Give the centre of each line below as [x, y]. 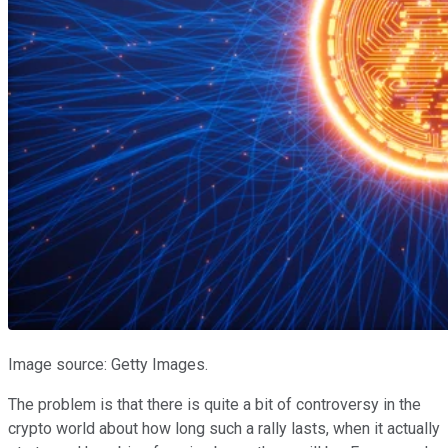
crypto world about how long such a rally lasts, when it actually [224, 429]
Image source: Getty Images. [108, 365]
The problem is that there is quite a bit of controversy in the [214, 405]
